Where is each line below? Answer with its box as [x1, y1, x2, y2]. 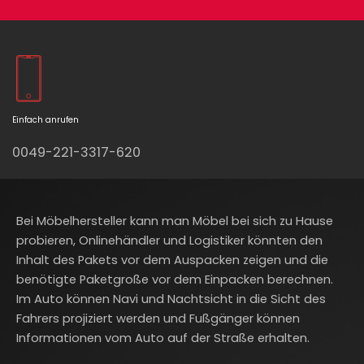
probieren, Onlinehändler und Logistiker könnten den [16, 232, 323, 249]
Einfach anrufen [12, 113, 79, 126]
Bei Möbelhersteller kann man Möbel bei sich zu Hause [16, 213, 333, 230]
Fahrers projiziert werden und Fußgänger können [16, 310, 300, 327]
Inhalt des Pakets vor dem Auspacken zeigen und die [16, 252, 328, 269]
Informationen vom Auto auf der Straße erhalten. [16, 330, 310, 347]
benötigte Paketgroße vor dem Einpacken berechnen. [16, 271, 333, 288]
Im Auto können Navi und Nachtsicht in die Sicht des [16, 291, 326, 308]
